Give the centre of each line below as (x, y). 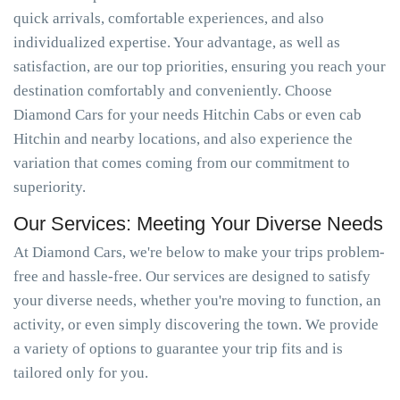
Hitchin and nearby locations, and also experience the (183, 139)
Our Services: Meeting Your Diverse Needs (198, 224)
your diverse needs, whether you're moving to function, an (197, 300)
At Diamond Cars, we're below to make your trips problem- (199, 252)
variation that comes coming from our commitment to (182, 163)
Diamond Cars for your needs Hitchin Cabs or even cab (187, 115)
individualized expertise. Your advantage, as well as (177, 42)
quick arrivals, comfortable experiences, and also (169, 18)
